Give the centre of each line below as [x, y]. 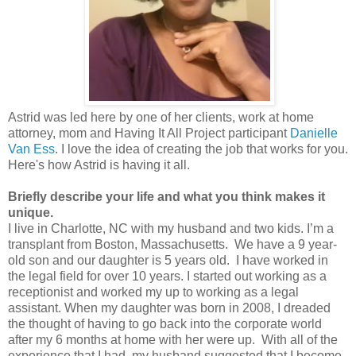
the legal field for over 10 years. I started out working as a [167, 277]
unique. [31, 213]
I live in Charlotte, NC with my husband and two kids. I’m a [171, 229]
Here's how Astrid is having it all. [99, 165]
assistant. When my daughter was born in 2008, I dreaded [169, 308]
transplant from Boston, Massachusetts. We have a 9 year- [172, 245]
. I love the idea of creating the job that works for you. [201, 149]
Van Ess [31, 149]
